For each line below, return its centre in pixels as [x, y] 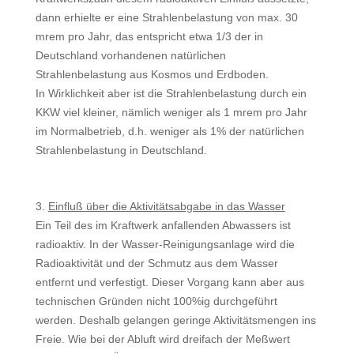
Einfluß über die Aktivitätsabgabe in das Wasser [166, 206]
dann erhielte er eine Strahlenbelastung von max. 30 [166, 17]
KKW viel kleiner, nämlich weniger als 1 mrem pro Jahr [171, 112]
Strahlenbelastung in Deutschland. [121, 150]
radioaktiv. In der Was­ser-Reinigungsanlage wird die [165, 244]
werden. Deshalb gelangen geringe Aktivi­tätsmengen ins [175, 320]
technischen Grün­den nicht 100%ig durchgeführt [156, 301]
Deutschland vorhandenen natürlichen [130, 55]
